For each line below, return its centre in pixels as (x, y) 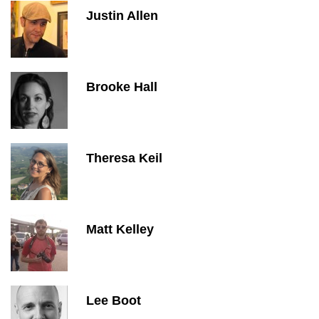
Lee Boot (114, 300)
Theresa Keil (124, 158)
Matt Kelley (120, 229)
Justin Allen (122, 16)
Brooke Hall (122, 87)
